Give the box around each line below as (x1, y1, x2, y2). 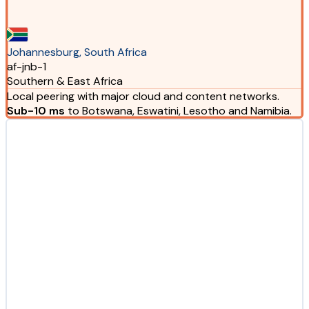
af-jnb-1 (6, 59, 46, 74)
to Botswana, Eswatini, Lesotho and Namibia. (64, 103, 292, 118)
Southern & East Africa (6, 73, 123, 88)
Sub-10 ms (6, 103, 65, 118)
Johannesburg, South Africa (6, 44, 147, 59)
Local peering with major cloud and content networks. (6, 88, 279, 103)
